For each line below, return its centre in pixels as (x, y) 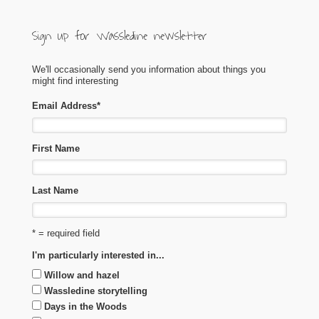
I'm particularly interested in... (98, 255)
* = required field (66, 233)
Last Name (55, 190)
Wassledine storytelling (96, 291)
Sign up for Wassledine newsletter (120, 36)
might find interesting (75, 81)
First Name (56, 148)
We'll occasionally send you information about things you (149, 69)
